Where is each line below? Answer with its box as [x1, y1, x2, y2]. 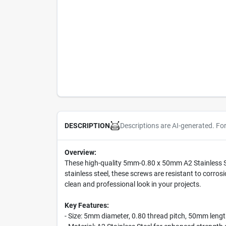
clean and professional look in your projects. [64, 180, 201, 188]
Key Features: [64, 201, 109, 209]
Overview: [64, 148, 96, 156]
